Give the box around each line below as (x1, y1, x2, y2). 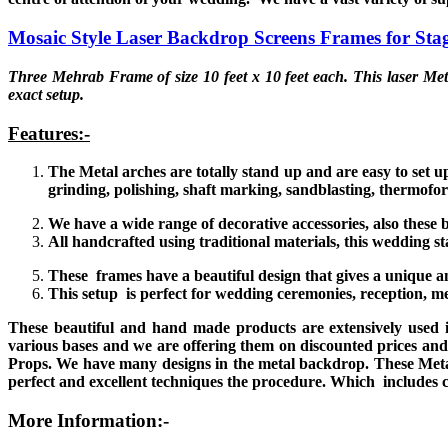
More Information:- (8, 410, 169, 432)
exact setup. (8, 85, 84, 103)
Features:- (8, 122, 90, 144)
